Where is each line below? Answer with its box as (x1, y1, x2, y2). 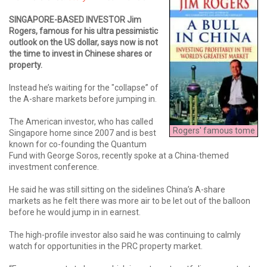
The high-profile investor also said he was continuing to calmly (9, 229, 241, 240)
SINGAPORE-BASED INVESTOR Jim (9, 14, 141, 24)
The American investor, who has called (9, 116, 153, 126)
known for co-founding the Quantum (9, 139, 147, 149)
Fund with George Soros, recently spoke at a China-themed (9, 150, 229, 160)
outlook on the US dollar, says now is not (9, 37, 158, 47)
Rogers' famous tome (172, 126, 255, 136)
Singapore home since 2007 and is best (9, 128, 156, 138)
